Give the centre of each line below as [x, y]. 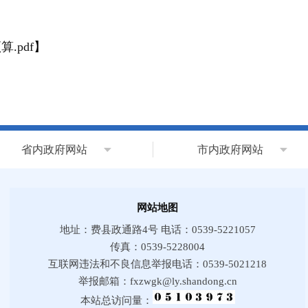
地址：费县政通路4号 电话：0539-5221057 [157, 230]
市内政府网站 [230, 150]
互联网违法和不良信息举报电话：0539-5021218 [157, 264]
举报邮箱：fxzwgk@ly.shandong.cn [157, 281]
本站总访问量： [116, 300]
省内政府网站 [54, 150]
